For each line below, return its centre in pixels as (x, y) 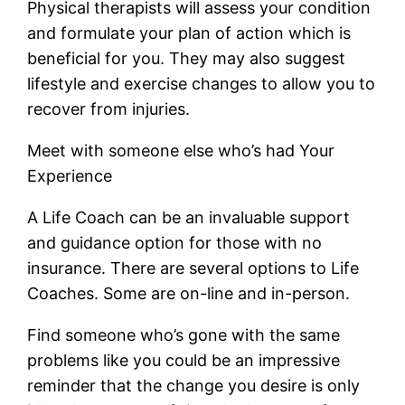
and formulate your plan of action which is (189, 33)
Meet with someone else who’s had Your (181, 150)
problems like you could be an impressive (184, 360)
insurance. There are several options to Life (193, 268)
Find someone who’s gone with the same (184, 334)
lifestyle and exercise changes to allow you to (202, 83)
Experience (70, 175)
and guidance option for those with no (175, 242)
